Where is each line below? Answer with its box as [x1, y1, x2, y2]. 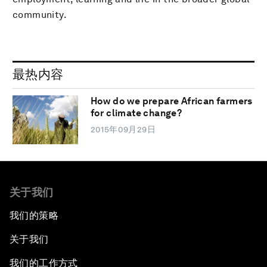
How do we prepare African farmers [90, 95, 253, 107]
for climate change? [90, 107, 182, 119]
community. [13, 8, 67, 20]
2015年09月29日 [90, 125, 156, 135]
